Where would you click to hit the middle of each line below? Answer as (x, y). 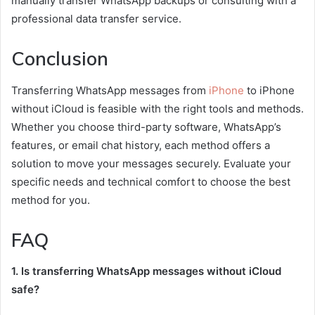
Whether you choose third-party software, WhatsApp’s (146, 127)
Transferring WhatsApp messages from (110, 90)
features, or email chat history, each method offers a (141, 145)
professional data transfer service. (96, 19)
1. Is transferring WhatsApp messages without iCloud (146, 271)
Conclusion (60, 58)
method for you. (51, 200)
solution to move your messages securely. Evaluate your (151, 163)
